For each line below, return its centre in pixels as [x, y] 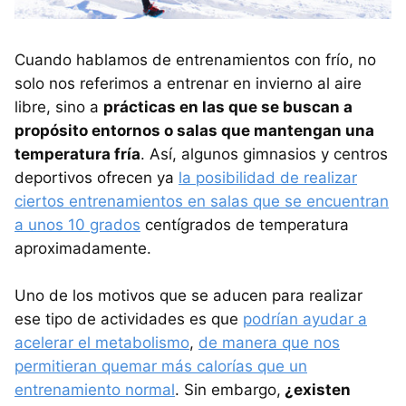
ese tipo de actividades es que [129, 319]
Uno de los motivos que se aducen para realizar [188, 295]
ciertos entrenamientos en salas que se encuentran [202, 201]
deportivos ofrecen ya [97, 177]
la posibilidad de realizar [268, 177]
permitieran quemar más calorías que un [161, 366]
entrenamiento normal [95, 389]
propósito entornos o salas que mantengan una [194, 130]
